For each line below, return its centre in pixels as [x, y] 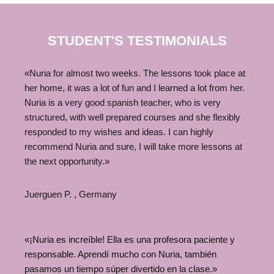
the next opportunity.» [67, 161]
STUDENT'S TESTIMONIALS [137, 41]
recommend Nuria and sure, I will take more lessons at [133, 146]
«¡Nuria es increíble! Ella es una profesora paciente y [130, 239]
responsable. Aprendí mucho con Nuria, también [120, 254]
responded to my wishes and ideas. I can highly [119, 132]
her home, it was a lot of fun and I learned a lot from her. [135, 88]
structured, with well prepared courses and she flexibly [132, 117]
